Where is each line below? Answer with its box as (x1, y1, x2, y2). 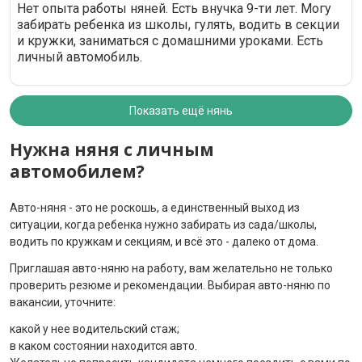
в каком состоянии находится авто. (10, 339, 197, 352)
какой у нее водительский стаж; (10, 322, 179, 335)
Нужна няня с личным (10, 138, 214, 161)
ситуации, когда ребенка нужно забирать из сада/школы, (10, 218, 317, 231)
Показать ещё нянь (129, 104, 233, 117)
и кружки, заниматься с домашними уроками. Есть (17, 33, 323, 48)
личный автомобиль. (17, 49, 142, 65)
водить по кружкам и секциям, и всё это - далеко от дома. (10, 235, 318, 248)
